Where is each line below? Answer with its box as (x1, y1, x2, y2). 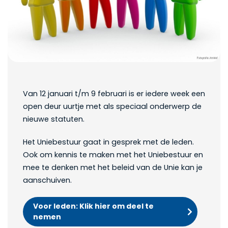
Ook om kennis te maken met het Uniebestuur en (23, 150, 203, 160)
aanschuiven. (23, 175, 72, 186)
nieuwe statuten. (23, 114, 84, 125)
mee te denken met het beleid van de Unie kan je (23, 162, 203, 173)
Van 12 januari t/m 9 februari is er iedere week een (23, 89, 205, 99)
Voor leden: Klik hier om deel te (33, 201, 154, 212)
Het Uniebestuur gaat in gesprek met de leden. (23, 137, 196, 148)
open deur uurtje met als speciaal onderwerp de (23, 101, 202, 112)
